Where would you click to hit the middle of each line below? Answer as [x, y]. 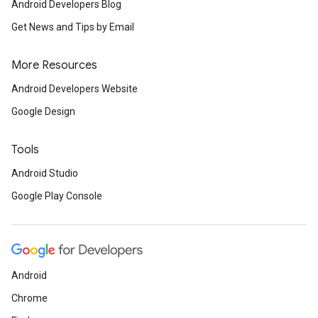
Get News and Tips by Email [73, 27]
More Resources [54, 66]
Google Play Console [57, 196]
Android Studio [45, 174]
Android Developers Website [75, 89]
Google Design [43, 112]
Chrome [29, 298]
